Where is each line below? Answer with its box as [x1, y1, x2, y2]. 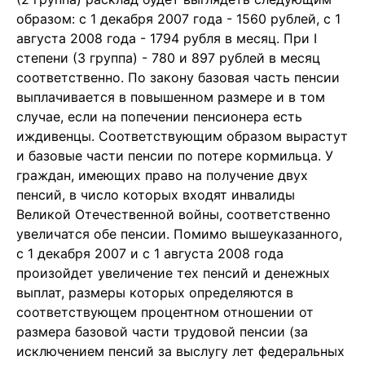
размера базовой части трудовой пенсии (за [16, 323, 308, 340]
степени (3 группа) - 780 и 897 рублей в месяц [16, 50, 320, 66]
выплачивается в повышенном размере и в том [16, 89, 325, 105]
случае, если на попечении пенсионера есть [16, 108, 302, 125]
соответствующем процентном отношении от [16, 304, 314, 320]
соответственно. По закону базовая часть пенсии [16, 69, 340, 86]
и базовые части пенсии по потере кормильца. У [16, 147, 333, 164]
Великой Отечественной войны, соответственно [16, 206, 331, 222]
